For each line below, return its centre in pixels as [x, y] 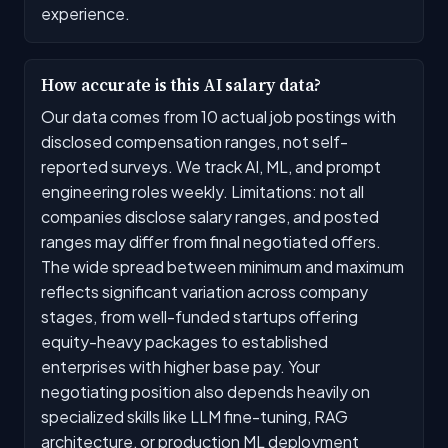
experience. [85, 13]
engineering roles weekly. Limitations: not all [202, 191]
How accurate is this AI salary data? [181, 85]
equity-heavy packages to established [184, 341]
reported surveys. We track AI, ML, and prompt [211, 166]
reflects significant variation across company [204, 291]
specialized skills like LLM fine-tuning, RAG [194, 416]
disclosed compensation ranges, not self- [194, 141]
